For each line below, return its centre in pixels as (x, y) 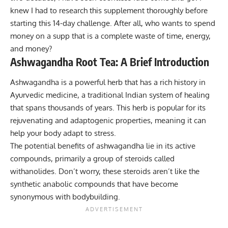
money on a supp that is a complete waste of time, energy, (110, 36)
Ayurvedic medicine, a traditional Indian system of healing (110, 95)
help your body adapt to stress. (63, 133)
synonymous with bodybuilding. (65, 196)
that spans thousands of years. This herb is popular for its (108, 107)
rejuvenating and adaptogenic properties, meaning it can (108, 120)
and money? (31, 49)
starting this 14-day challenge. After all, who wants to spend (113, 23)
